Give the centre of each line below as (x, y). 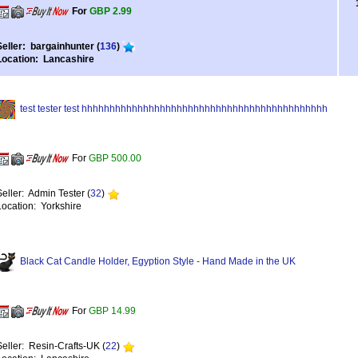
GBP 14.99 (112, 311)
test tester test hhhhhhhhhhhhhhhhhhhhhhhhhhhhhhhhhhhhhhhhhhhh (174, 109)
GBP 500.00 (115, 159)
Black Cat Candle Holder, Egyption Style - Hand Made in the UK (158, 262)
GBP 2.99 (111, 12)
